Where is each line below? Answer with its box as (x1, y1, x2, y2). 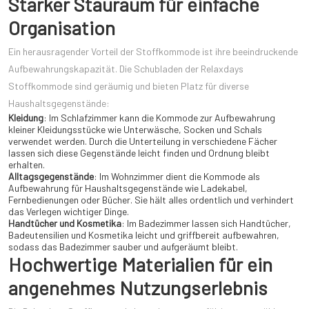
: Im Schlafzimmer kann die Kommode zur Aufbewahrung (43, 112, 275, 124)
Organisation (8, 16, 115, 40)
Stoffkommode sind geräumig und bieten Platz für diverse (8, 80, 249, 92)
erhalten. (8, 159, 45, 171)
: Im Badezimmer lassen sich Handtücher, (121, 217, 291, 230)
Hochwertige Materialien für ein (8, 252, 272, 277)
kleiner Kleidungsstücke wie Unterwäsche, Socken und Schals (8, 123, 262, 136)
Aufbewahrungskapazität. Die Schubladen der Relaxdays (8, 63, 243, 75)
